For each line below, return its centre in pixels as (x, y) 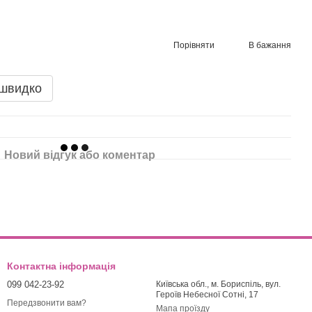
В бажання (270, 45)
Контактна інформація (61, 266)
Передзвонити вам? (47, 303)
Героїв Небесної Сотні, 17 (207, 295)
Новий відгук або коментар (80, 155)
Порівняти (194, 45)
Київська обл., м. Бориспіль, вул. (218, 284)
